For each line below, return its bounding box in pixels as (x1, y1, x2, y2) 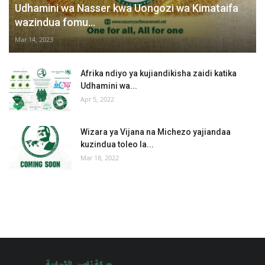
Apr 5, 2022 (80, 95, 114, 104)
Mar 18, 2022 (80, 153, 119, 162)
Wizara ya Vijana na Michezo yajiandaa (80, 127, 231, 137)
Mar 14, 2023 (15, 35, 53, 44)
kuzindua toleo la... (80, 140, 154, 149)
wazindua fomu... (15, 16, 95, 28)
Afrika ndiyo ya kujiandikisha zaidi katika (80, 69, 237, 78)
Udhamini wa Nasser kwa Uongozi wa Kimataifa (15, 2, 238, 14)
